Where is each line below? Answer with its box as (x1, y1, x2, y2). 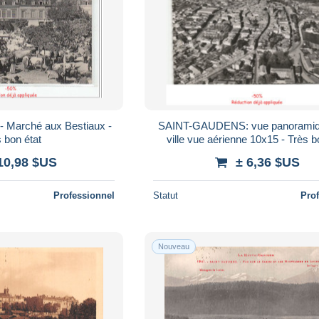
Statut (153, 189, 179, 201)
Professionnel (53, 189, 115, 201)
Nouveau (158, 241, 190, 251)
